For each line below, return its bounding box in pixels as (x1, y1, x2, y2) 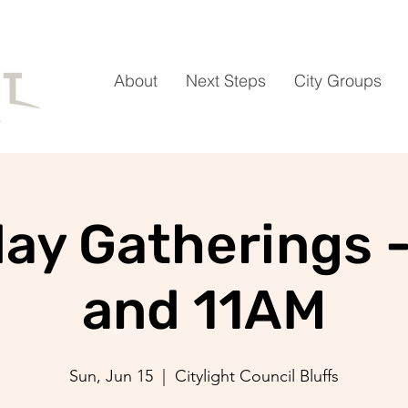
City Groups (294, 70, 382, 91)
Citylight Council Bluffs (175, 366, 339, 386)
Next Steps (186, 70, 266, 91)
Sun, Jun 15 (69, 366, 153, 386)
